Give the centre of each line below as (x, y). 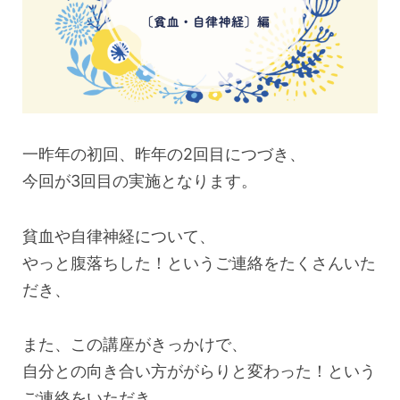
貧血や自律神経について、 (119, 236)
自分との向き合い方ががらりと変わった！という (199, 371)
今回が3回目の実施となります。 (140, 181)
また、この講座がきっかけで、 (135, 345)
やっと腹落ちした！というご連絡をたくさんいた (199, 262)
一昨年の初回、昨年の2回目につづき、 (164, 154)
